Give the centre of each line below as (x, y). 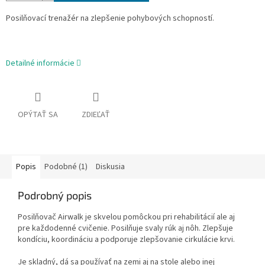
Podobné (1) (66, 167)
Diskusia (110, 167)
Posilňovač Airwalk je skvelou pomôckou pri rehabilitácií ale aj (126, 217)
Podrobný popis (55, 195)
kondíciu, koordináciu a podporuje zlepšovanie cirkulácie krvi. (126, 240)
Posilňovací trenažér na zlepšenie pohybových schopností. (110, 19)
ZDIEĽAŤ (96, 115)
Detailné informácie (40, 64)
